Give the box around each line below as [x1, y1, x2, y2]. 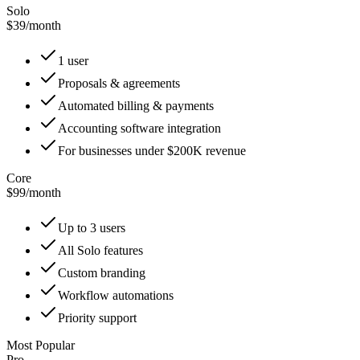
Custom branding [58, 265, 145, 280]
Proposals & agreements [58, 76, 180, 90]
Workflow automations [58, 288, 174, 302]
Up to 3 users [58, 220, 125, 235]
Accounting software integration [58, 121, 221, 135]
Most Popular [6, 337, 75, 352]
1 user [58, 53, 88, 67]
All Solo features [58, 243, 143, 257]
